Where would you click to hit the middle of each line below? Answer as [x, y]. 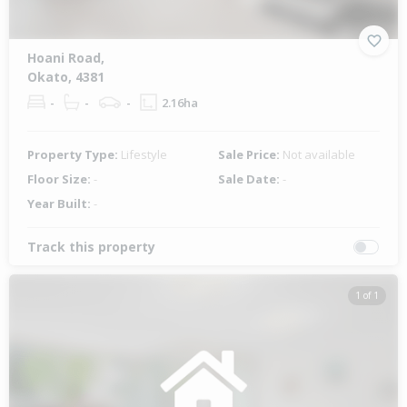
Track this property [91, 247]
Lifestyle [144, 155]
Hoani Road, [66, 58]
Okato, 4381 [66, 77]
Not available [319, 155]
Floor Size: [60, 179]
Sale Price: [250, 155]
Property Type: [74, 155]
